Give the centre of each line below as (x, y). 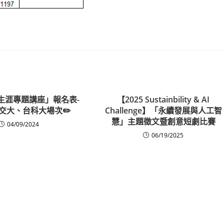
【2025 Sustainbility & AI (163, 99)
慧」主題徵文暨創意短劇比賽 (163, 121)
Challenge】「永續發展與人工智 (163, 110)
